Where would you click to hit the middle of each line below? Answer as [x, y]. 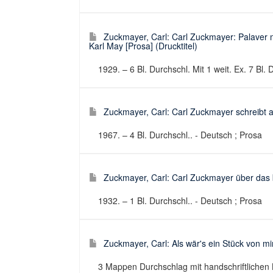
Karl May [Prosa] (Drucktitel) [143, 46]
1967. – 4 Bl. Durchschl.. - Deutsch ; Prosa [180, 135]
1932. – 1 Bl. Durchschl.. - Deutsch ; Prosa [180, 200]
